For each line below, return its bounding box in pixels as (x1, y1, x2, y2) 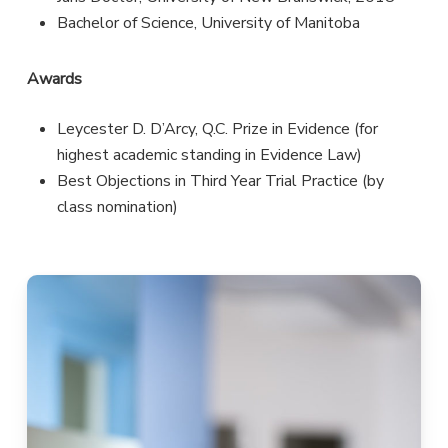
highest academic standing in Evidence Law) (56, 143, 362, 166)
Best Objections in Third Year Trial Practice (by (56, 169, 384, 192)
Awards (26, 67, 82, 90)
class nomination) (56, 195, 178, 218)
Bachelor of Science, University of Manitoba (56, 11, 360, 34)
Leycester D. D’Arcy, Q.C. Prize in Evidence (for (56, 117, 378, 140)
